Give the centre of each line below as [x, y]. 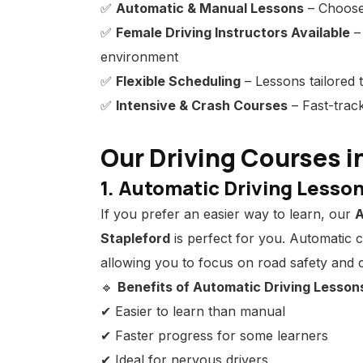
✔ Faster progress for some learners [214, 335]
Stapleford [135, 238]
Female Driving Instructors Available [233, 32]
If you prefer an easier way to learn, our [228, 214]
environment [139, 57]
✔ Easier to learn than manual [193, 311]
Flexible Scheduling [178, 81]
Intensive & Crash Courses [202, 105]
